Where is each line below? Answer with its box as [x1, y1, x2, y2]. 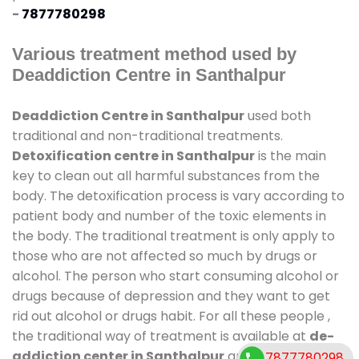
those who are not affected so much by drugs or [12, 246, 317, 265]
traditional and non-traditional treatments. [12, 126, 283, 145]
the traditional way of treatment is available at [12, 326, 309, 345]
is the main [255, 146, 326, 165]
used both [244, 106, 311, 125]
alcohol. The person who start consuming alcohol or [12, 266, 339, 285]
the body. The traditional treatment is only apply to [12, 226, 335, 245]
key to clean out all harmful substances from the [12, 166, 320, 185]
